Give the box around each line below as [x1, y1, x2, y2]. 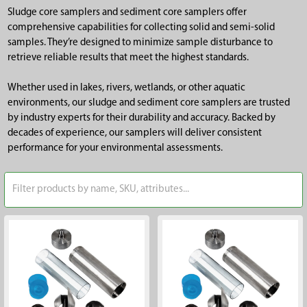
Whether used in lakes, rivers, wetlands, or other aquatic [7, 83, 245, 94]
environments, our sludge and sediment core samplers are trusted [7, 98, 290, 109]
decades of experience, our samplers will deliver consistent [7, 128, 262, 139]
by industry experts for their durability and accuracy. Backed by [7, 113, 275, 124]
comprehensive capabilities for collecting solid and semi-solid [7, 22, 275, 33]
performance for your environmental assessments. [7, 143, 223, 154]
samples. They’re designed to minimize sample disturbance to [7, 37, 273, 48]
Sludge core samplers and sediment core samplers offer [7, 7, 247, 18]
